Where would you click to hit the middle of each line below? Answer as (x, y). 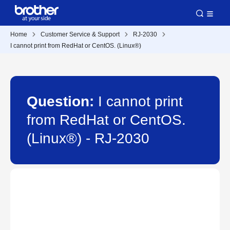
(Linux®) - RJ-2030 (88, 138)
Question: (62, 101)
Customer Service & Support (80, 34)
